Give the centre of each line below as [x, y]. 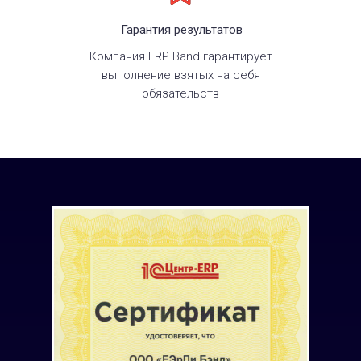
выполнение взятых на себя [180, 75]
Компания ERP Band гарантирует [180, 56]
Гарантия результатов [181, 30]
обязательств [180, 93]
